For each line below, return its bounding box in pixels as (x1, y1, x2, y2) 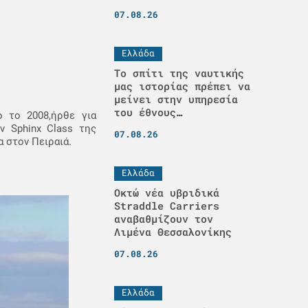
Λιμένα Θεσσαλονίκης (113, 225, 232, 239)
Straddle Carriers (113, 199, 219, 212)
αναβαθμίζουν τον (113, 212, 213, 225)
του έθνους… (113, 105, 182, 119)
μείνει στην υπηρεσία (113, 92, 238, 106)
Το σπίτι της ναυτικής (113, 66, 244, 80)
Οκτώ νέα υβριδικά (113, 186, 219, 199)
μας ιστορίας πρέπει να (113, 79, 250, 93)
